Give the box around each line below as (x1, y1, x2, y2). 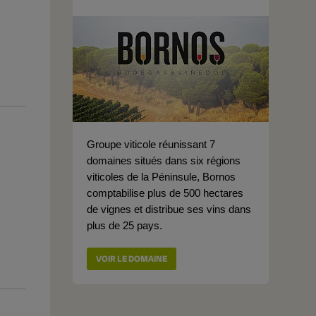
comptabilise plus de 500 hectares (87, 187, 243, 199)
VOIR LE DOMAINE (96, 253, 167, 265)
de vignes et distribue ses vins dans (87, 203, 251, 215)
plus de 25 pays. (87, 219, 162, 231)
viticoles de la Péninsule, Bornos (87, 171, 236, 183)
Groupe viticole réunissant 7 (87, 138, 215, 150)
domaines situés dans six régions (87, 154, 241, 166)
